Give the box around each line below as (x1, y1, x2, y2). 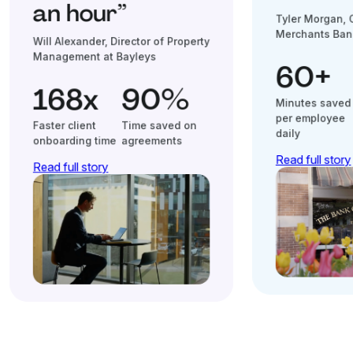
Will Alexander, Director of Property (32, 34, 210, 47)
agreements (121, 134, 183, 147)
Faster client (32, 118, 96, 132)
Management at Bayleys (32, 50, 157, 62)
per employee (275, 111, 346, 124)
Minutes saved (275, 96, 351, 110)
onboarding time (32, 134, 117, 147)
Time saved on (121, 118, 197, 132)
